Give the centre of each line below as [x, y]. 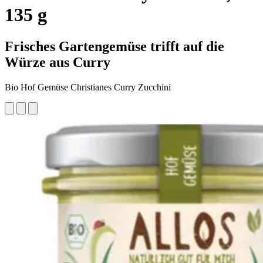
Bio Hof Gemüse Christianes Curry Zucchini [88, 87]
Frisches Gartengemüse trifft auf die [114, 46]
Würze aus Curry [58, 62]
